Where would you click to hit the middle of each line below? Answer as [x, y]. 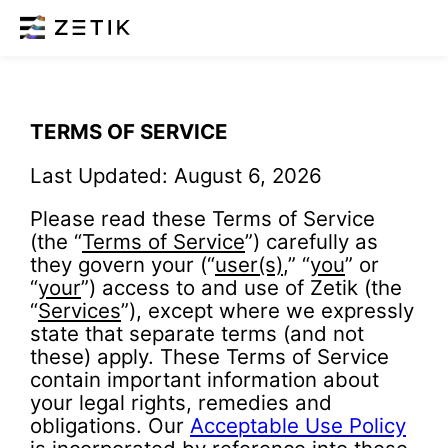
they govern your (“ [122, 265]
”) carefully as [311, 242]
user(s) [249, 265]
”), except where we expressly [267, 311]
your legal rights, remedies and [181, 403]
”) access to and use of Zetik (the [241, 288]
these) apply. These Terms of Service [209, 357]
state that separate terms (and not [197, 334]
